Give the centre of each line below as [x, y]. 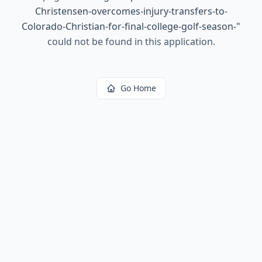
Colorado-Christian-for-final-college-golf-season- [129, 26]
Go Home [138, 88]
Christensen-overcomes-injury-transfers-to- [131, 11]
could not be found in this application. [131, 42]
